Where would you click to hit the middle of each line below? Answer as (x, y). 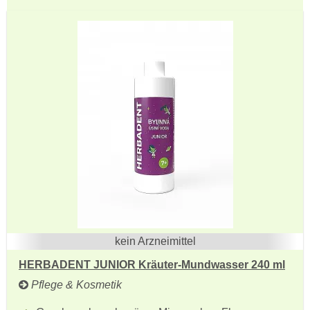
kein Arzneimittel (155, 241)
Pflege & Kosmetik (75, 285)
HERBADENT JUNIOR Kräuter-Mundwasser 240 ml (152, 265)
